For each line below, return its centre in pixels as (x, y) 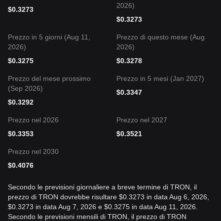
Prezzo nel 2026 (33, 120)
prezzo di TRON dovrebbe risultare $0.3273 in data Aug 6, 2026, (109, 197)
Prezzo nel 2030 (33, 151)
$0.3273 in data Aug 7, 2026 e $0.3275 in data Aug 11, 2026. (103, 207)
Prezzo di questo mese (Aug (161, 37)
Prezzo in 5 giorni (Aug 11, (49, 37)
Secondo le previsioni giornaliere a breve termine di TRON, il (102, 187)
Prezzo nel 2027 (142, 120)
